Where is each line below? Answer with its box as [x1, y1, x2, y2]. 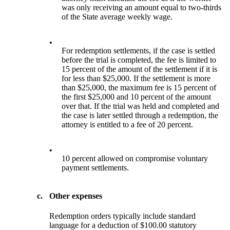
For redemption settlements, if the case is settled [62, 46, 216, 55]
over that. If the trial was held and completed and [62, 101, 220, 110]
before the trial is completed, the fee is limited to [62, 55, 217, 64]
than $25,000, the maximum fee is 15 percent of [62, 83, 217, 92]
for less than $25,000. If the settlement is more [62, 73, 211, 83]
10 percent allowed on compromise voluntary [62, 154, 208, 163]
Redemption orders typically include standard [49, 212, 196, 221]
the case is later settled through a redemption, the [62, 110, 219, 120]
